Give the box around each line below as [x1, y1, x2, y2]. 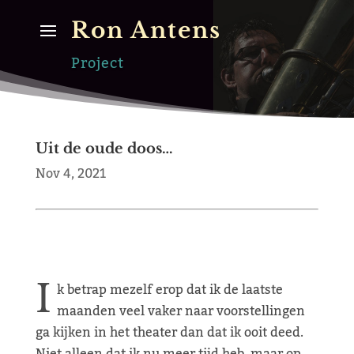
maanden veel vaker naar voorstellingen [56, 299, 305, 324]
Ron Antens [70, 17, 221, 44]
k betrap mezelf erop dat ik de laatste [56, 277, 283, 303]
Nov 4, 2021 [35, 161, 106, 186]
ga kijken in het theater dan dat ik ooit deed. [35, 320, 303, 345]
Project [70, 49, 124, 77]
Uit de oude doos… [35, 140, 173, 157]
